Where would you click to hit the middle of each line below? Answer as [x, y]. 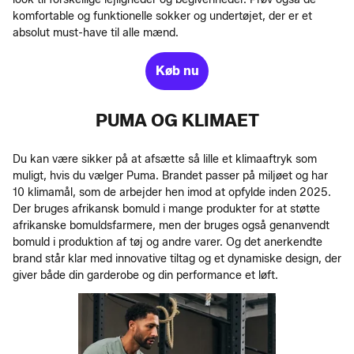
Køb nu [177, 70]
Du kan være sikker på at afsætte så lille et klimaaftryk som [165, 159]
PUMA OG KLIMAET [177, 120]
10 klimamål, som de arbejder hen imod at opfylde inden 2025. [172, 192]
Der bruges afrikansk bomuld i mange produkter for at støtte [166, 209]
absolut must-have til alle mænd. [96, 32]
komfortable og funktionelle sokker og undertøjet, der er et [162, 16]
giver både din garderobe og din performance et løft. [145, 275]
